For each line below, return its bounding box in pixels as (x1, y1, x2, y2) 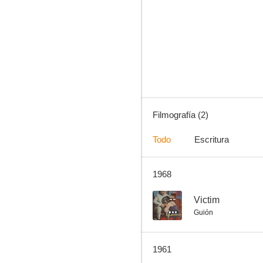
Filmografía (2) (153, 110, 208, 120)
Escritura (194, 134, 229, 144)
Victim (194, 195, 220, 205)
